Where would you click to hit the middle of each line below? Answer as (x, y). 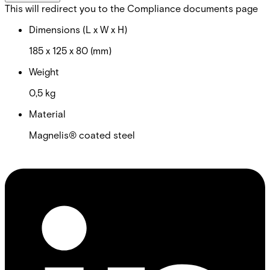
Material (47, 113)
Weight (44, 71)
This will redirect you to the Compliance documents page (131, 8)
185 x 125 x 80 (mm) (70, 50)
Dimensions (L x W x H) (78, 29)
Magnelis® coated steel (82, 134)
